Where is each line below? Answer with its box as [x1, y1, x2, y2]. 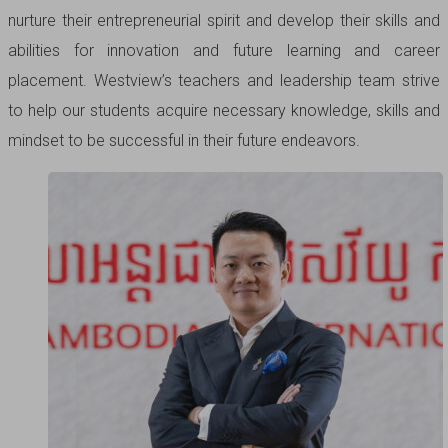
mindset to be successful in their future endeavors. [8, 130, 360, 150]
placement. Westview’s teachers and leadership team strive [8, 70, 440, 90]
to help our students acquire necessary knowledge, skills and [8, 100, 440, 120]
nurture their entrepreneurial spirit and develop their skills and [8, 10, 440, 30]
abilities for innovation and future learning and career [8, 40, 440, 60]
